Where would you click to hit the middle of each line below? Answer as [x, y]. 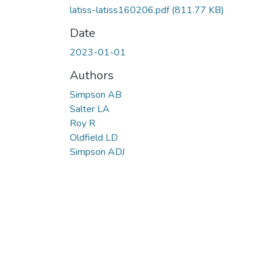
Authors [92, 75]
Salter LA [90, 109]
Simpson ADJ [97, 152]
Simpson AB [96, 94]
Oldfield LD [94, 137]
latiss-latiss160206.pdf [121, 10]
